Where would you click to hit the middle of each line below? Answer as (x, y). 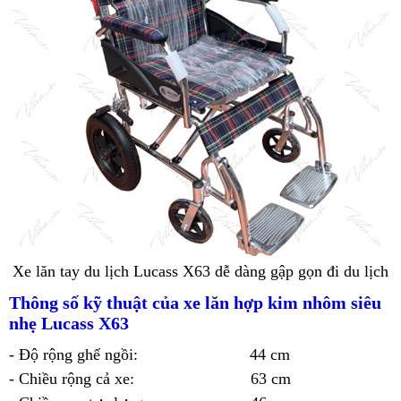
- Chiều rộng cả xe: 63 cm (150, 379)
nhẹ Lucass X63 (69, 324)
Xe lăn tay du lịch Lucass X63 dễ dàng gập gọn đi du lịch (200, 272)
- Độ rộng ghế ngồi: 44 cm (149, 355)
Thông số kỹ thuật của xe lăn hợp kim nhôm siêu (195, 303)
